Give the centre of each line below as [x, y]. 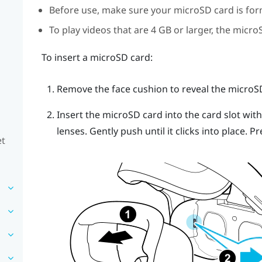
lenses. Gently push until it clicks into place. [153, 131]
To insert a [65, 58]
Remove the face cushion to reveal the [142, 89]
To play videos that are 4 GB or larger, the [141, 30]
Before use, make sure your [111, 10]
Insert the [79, 115]
